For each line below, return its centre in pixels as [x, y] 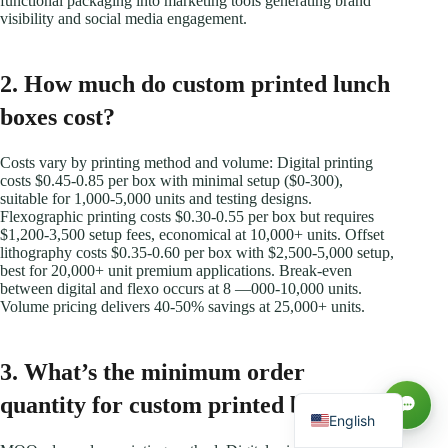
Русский [358, 288]
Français [357, 387]
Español [355, 354]
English [352, 420]
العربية [349, 321]
